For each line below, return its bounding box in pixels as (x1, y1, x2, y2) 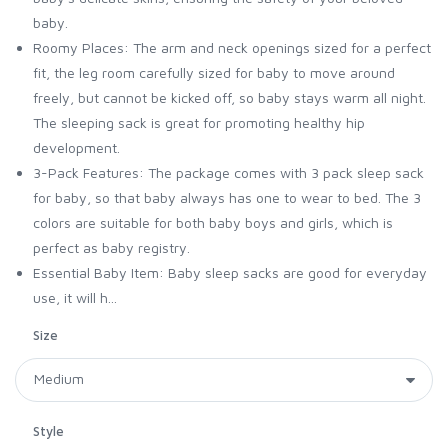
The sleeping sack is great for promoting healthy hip (33, 113, 365, 131)
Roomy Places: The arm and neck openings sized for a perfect (33, 38, 431, 56)
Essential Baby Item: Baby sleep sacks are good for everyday (33, 263, 427, 281)
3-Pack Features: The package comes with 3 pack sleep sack (33, 163, 424, 181)
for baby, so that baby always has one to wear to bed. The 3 (33, 188, 421, 206)
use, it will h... (33, 288, 117, 306)
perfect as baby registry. (33, 238, 190, 256)
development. (33, 138, 120, 156)
